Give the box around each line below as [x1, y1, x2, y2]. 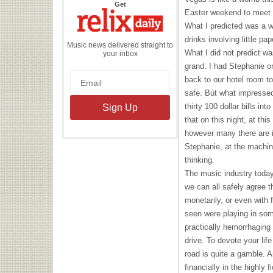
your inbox [102, 49, 138, 58]
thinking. [185, 155, 214, 165]
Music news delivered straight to [67, 40, 173, 49]
